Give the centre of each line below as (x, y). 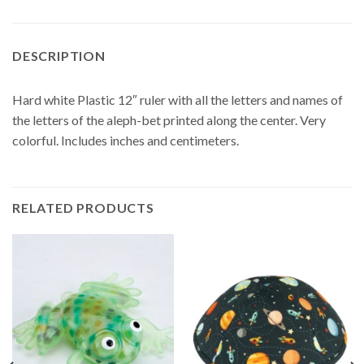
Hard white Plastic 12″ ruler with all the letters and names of (178, 100)
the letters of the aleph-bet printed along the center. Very (169, 120)
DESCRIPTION (59, 56)
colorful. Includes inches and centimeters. (126, 141)
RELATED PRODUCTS (83, 208)
